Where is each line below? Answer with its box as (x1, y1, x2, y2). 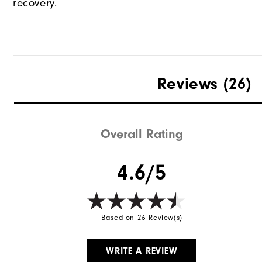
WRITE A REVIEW (106, 245, 178, 256)
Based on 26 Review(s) (101, 212, 182, 222)
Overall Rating (101, 126, 184, 142)
